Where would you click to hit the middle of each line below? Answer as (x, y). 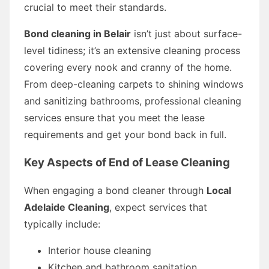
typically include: (62, 224)
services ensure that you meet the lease (114, 117)
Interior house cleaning (100, 250)
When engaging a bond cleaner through (115, 190)
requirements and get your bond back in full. (125, 134)
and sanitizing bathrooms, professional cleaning (133, 101)
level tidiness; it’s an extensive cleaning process (132, 50)
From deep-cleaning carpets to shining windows (134, 84)
